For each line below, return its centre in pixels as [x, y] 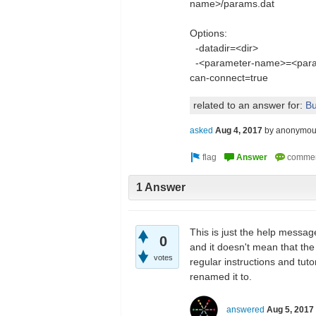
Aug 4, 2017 [239, 131]
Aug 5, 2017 [290, 309]
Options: [208, 33]
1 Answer [161, 188]
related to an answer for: [249, 105]
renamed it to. [221, 276]
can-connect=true [229, 78]
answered [245, 309]
